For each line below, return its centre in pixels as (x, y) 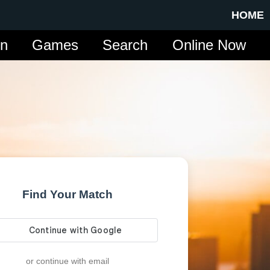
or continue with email (68, 261)
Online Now (209, 45)
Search (125, 45)
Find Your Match (68, 194)
